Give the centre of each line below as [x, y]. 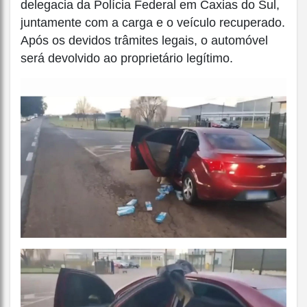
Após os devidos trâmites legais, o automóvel [144, 41]
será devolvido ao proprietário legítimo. [127, 59]
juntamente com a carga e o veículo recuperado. [153, 23]
